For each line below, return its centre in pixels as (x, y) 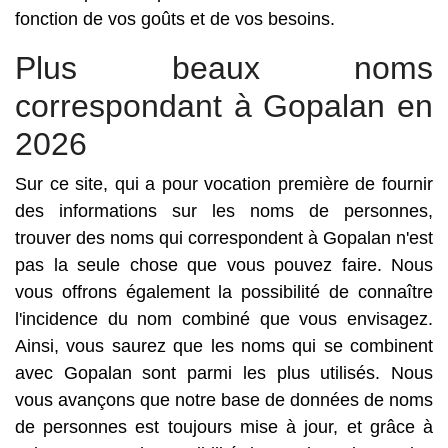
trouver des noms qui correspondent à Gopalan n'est (224, 238)
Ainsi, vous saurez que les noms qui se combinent (224, 346)
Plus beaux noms (224, 68)
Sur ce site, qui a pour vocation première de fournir (224, 184)
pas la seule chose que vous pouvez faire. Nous (224, 265)
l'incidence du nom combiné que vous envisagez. (224, 319)
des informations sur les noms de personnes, (224, 211)
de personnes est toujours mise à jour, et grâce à (224, 427)
